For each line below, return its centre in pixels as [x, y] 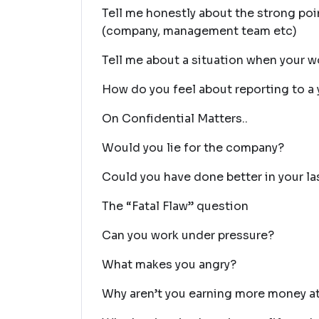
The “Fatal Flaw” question [175, 206]
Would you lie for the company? [193, 148]
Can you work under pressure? [188, 235]
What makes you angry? [169, 265]
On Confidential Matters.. [175, 119]
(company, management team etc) [199, 31]
